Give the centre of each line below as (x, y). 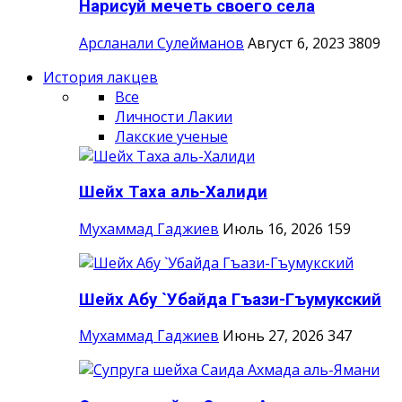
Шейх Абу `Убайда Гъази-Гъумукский (230, 299)
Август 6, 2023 (296, 43)
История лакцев (100, 77)
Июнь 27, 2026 (273, 336)
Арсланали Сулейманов (162, 43)
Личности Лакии (174, 116)
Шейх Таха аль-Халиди (173, 192)
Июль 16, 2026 (273, 228)
